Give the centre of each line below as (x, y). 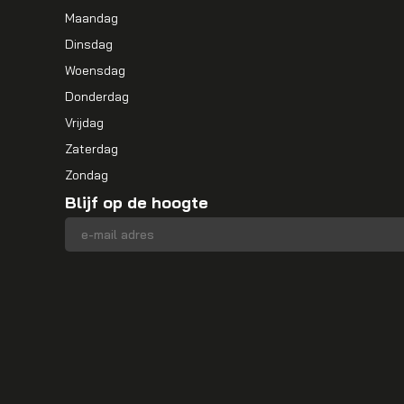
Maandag (92, 18)
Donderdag (97, 96)
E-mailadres (98, 225)
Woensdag (95, 70)
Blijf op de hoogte (137, 202)
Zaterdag (92, 149)
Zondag (87, 175)
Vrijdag (84, 123)
